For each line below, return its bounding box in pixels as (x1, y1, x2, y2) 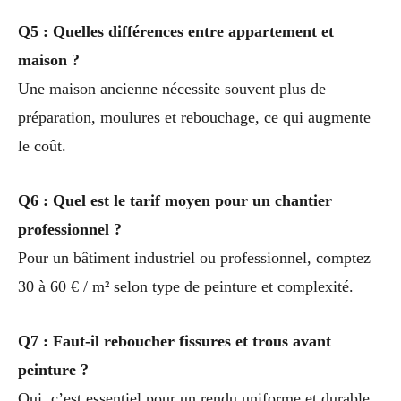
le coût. (18, 137, 66, 156)
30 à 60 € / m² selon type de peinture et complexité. (18, 277, 354, 295)
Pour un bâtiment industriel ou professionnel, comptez (18, 248, 371, 267)
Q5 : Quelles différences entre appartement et (18, 22, 334, 41)
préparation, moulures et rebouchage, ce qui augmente (18, 108, 371, 127)
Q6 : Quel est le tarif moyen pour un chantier (18, 191, 332, 209)
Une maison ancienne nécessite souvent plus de (18, 80, 326, 98)
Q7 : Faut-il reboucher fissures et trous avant (18, 331, 331, 350)
